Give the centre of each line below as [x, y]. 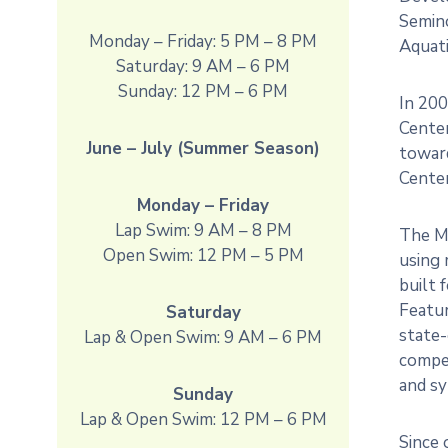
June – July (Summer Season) [203, 148]
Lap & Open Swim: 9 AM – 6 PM [203, 337]
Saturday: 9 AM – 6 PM [203, 66]
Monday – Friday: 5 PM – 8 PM [203, 41]
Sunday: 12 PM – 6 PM [203, 91]
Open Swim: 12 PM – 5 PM [203, 255]
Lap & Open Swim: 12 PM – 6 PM [203, 419]
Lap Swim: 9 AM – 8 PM [203, 230]
